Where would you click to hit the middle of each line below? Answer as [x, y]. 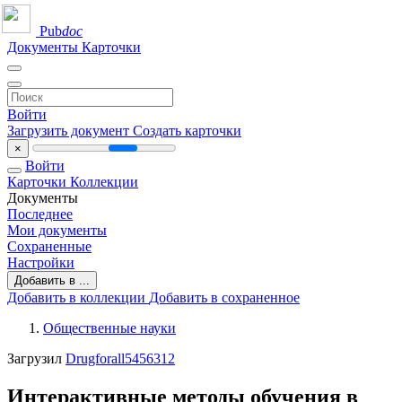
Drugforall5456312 [120, 358]
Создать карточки [187, 131]
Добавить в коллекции [78, 297]
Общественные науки [109, 328]
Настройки [41, 262]
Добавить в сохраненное [224, 297]
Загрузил [36, 358]
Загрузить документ [70, 131]
